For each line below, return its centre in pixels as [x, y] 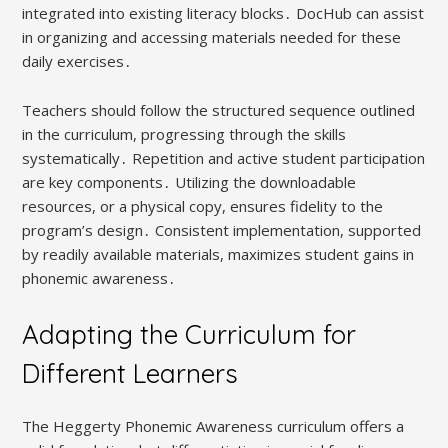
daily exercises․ [77, 60]
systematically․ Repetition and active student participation [224, 157]
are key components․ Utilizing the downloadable [189, 181]
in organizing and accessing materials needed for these [212, 36]
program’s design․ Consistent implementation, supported [222, 229]
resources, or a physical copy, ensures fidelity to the [203, 205]
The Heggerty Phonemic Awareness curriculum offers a [213, 425]
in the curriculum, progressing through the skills [184, 133]
